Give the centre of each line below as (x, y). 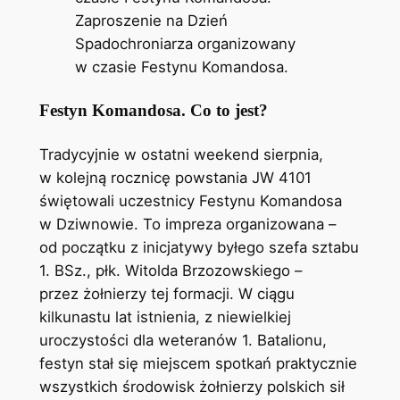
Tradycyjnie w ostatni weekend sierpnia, (181, 154)
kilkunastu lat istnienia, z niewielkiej (165, 317)
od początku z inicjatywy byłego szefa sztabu (199, 247)
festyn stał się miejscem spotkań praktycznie (198, 363)
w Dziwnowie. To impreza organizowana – (187, 224)
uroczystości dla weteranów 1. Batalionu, (183, 340)
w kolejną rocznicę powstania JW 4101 (175, 177)
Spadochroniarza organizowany (185, 44)
